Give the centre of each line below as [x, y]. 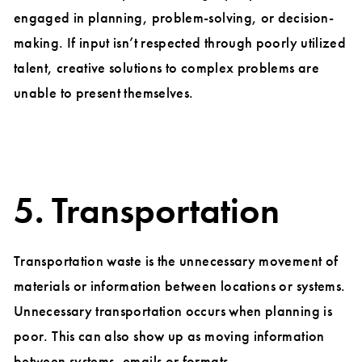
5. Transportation [147, 211]
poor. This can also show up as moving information [169, 336]
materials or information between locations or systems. [180, 286]
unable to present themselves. [104, 93]
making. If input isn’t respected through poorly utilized [180, 43]
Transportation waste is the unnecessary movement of [176, 261]
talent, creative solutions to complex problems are [166, 68]
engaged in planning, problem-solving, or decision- [174, 18]
